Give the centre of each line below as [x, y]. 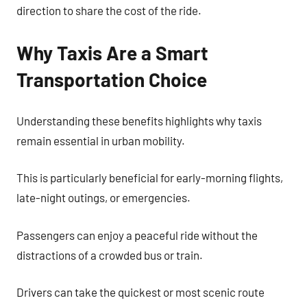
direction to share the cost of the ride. [109, 10]
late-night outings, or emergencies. [103, 197]
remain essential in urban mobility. [101, 140]
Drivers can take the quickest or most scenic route [140, 292]
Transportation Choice [112, 79]
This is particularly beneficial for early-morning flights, [150, 177]
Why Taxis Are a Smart [112, 53]
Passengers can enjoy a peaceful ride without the [137, 235]
